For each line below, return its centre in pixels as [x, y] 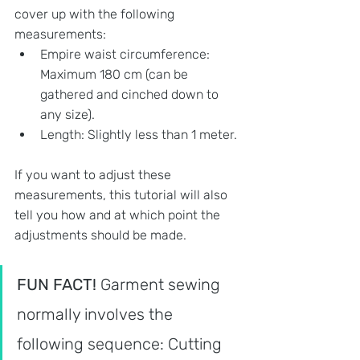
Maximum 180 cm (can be [116, 74]
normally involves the [97, 314]
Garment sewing [162, 284]
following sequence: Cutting [121, 344]
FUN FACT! [59, 284]
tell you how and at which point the [119, 215]
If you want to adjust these [94, 174]
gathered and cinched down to [131, 94]
